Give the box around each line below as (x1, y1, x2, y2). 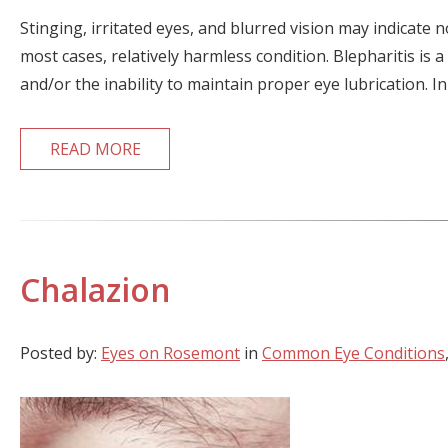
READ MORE (49, 138, 141, 161)
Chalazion (20, 267, 171, 311)
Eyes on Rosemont (101, 341, 240, 364)
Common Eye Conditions (262, 341, 445, 364)
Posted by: (20, 341, 101, 364)
